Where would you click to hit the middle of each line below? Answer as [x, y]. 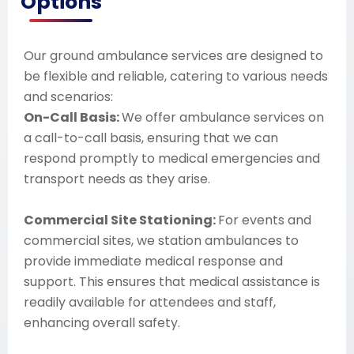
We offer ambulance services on [223, 117]
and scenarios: [68, 97]
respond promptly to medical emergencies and [172, 158]
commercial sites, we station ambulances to [161, 241]
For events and [265, 220]
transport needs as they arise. [117, 179]
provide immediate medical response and [153, 261]
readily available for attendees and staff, [150, 302]
